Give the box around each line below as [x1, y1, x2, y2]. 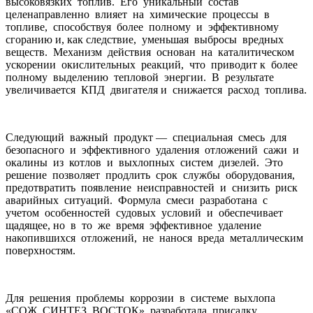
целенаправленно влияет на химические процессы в [6, 8, 272, 20]
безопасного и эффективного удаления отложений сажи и [6, 143, 302, 156]
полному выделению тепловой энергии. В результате [6, 71, 277, 83]
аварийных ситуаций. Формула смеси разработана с [6, 194, 270, 206]
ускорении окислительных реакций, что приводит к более [6, 58, 300, 71]
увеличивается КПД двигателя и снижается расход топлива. [6, 83, 307, 96]
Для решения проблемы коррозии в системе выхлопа [6, 291, 278, 304]
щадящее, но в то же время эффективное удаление [6, 219, 264, 231]
